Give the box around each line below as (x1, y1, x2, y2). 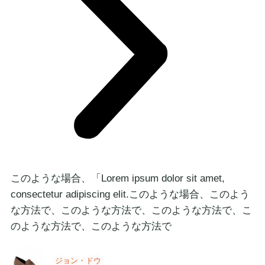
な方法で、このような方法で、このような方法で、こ (11, 228, 252, 240)
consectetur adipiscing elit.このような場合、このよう (11, 210, 250, 222)
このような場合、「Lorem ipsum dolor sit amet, (11, 192, 225, 203)
